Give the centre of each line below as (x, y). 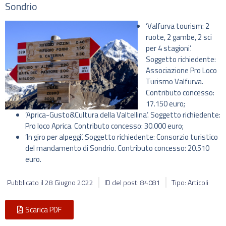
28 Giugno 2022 (69, 183)
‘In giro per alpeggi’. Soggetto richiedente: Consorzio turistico (122, 137)
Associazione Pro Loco (181, 71)
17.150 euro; (165, 104)
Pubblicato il (26, 183)
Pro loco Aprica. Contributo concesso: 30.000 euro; (104, 126)
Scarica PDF (43, 210)
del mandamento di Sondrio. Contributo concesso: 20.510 (117, 148)
